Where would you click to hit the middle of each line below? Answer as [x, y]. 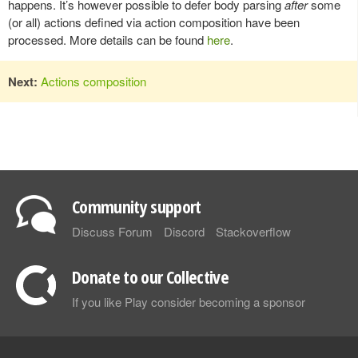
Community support [137, 206]
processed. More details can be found [107, 39]
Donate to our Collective [151, 276]
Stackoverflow [253, 231]
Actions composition [93, 81]
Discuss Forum [112, 231]
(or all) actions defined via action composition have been [154, 22]
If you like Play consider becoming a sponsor [189, 301]
